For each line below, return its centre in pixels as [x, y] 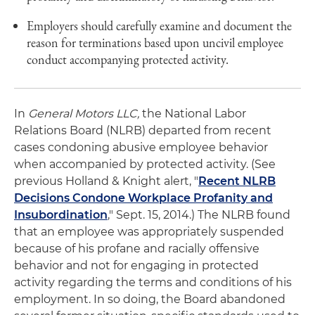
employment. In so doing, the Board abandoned [150, 299]
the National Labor [193, 114]
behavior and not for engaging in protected [136, 265]
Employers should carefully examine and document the [159, 26]
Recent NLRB [237, 181]
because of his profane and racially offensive [137, 249]
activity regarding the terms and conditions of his [153, 282]
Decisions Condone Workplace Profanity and [143, 198]
